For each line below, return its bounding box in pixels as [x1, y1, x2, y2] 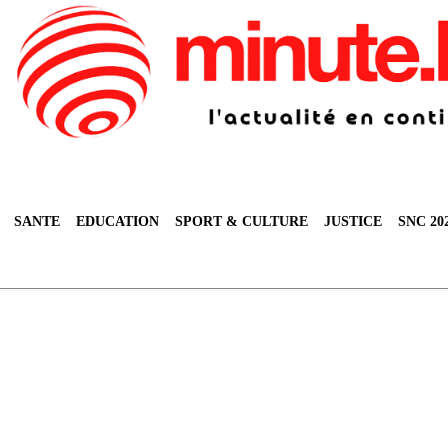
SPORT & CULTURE [175, 214, 308, 230]
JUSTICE [324, 214, 382, 230]
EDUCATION [76, 214, 159, 230]
